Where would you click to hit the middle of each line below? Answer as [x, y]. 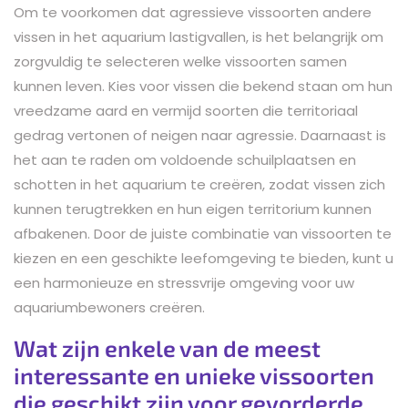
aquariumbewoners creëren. [109, 307]
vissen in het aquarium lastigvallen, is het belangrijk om [199, 36]
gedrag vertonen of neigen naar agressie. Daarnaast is [200, 135]
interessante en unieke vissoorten [194, 375]
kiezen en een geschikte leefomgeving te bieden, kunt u [204, 258]
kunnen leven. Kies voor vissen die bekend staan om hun [203, 86]
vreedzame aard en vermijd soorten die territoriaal [186, 110]
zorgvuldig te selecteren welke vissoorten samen [180, 61]
